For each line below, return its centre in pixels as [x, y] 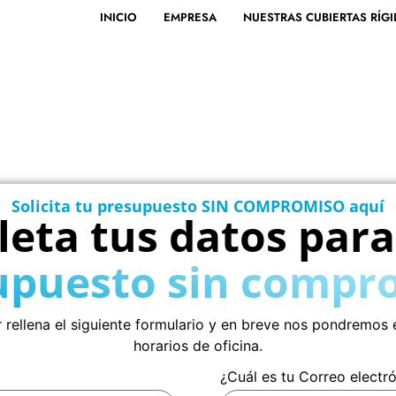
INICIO [119, 17]
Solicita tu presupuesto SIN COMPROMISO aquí [198, 206]
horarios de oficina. [198, 346]
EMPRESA [190, 17]
